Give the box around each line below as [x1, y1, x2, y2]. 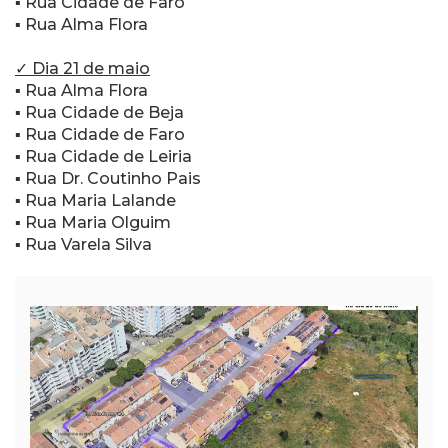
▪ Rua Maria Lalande [15, 191, 176, 210]
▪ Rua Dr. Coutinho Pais [15, 169, 201, 188]
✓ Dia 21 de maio [15, 59, 150, 78]
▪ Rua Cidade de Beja [15, 103, 184, 122]
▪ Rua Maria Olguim [15, 213, 171, 232]
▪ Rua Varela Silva [15, 235, 152, 254]
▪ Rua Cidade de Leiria [15, 147, 192, 166]
